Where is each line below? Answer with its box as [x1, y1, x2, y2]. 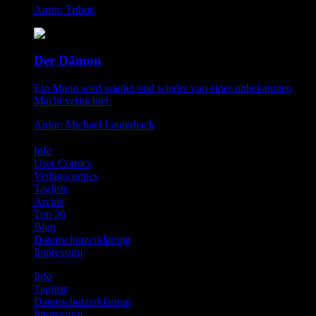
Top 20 [34, 207, 66, 220]
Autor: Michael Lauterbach [34, 119, 154, 130]
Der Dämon [34, 53, 102, 68]
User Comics [34, 157, 92, 169]
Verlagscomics [34, 169, 98, 182]
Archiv [34, 195, 65, 207]
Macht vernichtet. [34, 95, 111, 107]
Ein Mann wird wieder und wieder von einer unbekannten [34, 82, 292, 94]
